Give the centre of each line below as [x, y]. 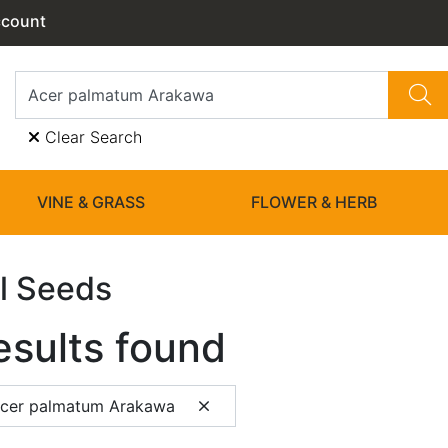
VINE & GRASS [91, 202]
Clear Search [91, 137]
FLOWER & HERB [313, 202]
